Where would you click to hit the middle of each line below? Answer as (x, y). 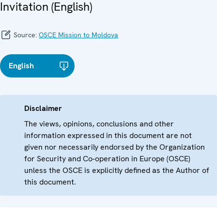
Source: (25, 35)
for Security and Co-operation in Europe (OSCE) (107, 159)
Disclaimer (43, 108)
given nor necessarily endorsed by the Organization (115, 147)
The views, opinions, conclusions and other (99, 124)
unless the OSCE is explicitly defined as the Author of (117, 170)
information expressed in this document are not (108, 136)
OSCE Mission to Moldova (78, 35)
